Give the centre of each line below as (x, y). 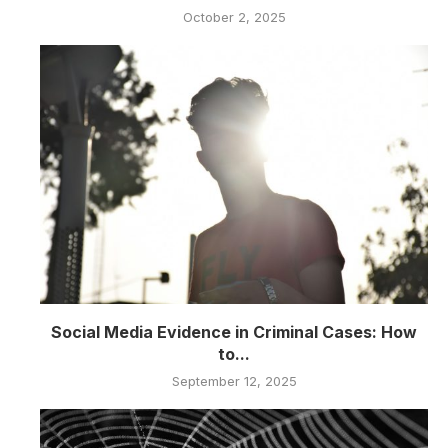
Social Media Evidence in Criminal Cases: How (234, 331)
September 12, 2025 (234, 380)
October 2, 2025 (234, 17)
